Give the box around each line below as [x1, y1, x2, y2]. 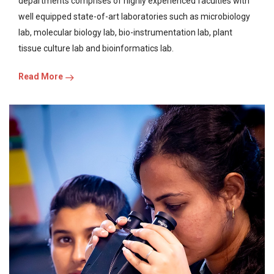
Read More [18, 72, 65, 82]
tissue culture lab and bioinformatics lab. [18, 43, 174, 54]
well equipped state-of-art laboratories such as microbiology [18, 12, 250, 22]
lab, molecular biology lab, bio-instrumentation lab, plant [18, 28, 232, 38]
